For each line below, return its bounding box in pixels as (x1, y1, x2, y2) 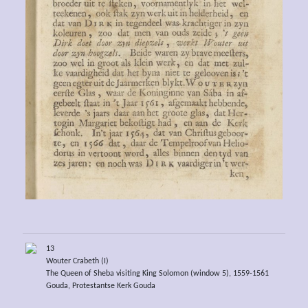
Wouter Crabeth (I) (45, 257, 109, 266)
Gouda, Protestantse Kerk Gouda (45, 282, 155, 291)
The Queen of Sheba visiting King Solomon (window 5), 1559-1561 (45, 269, 269, 278)
